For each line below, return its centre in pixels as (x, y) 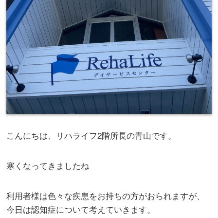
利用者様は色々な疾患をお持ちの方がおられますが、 (106, 196)
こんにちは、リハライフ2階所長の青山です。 (91, 135)
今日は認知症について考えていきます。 (81, 209)
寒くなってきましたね (48, 165)
